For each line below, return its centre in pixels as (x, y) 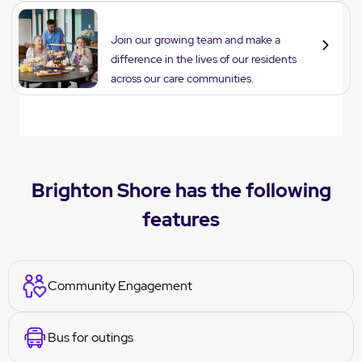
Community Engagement (120, 285)
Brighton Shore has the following (181, 190)
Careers (135, 19)
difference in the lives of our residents (204, 59)
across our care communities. (182, 78)
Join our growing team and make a (196, 39)
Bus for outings (90, 337)
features (181, 219)
